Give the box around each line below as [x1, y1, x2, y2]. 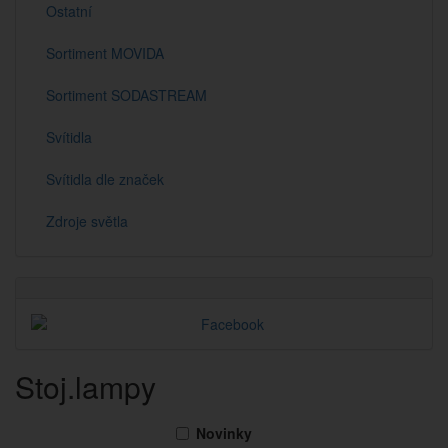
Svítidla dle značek [46, 169, 164, 189]
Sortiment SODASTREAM [46, 85, 207, 105]
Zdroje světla [46, 211, 128, 231]
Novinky [196, 423, 252, 443]
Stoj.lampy [15, 365, 156, 408]
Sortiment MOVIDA [46, 43, 164, 63]
